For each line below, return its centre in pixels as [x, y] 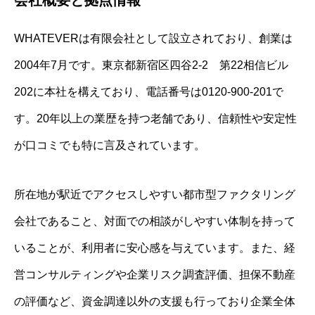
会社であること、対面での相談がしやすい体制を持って [155, 221]
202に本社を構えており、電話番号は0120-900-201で [149, 92]
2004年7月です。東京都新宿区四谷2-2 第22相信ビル [151, 65]
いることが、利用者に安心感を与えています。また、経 [155, 248]
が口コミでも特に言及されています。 [110, 146]
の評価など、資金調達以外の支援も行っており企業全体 [155, 302]
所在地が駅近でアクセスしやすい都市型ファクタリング [155, 195]
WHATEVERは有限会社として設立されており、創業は [153, 39]
